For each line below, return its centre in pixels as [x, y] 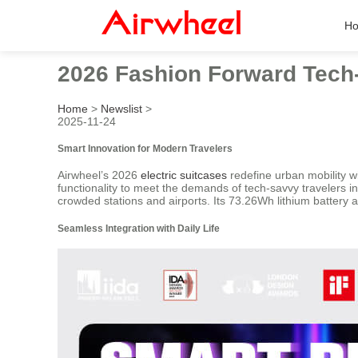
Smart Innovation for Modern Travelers [145, 148]
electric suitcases [184, 175]
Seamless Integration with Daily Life [139, 228]
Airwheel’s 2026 [99, 175]
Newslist [121, 108]
